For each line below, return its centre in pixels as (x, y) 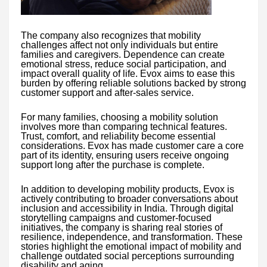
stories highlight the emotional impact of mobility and (131, 247)
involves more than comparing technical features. (124, 127)
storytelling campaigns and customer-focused (116, 218)
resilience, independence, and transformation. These (132, 237)
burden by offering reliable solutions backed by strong (133, 83)
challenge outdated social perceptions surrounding (128, 256)
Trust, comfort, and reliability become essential (118, 136)
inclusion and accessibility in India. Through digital (127, 209)
